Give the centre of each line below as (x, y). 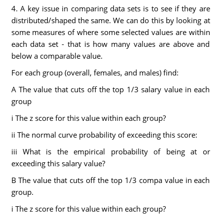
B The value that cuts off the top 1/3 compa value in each (110, 180)
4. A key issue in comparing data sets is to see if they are (110, 8)
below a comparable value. (57, 56)
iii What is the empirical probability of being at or (110, 151)
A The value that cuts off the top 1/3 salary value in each (110, 89)
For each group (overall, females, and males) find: (95, 73)
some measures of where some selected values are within (110, 32)
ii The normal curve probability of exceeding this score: (104, 135)
